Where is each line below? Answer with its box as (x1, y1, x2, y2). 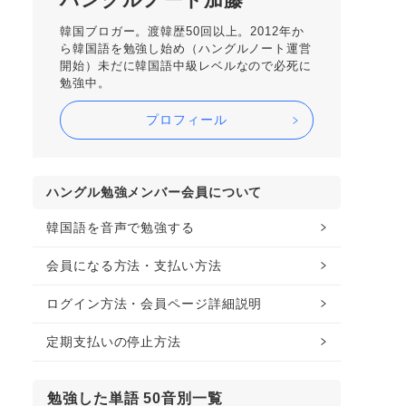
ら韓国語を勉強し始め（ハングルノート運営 (60, 42, 312, 55)
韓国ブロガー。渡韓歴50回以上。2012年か (60, 24, 304, 38)
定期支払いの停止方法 (46, 334, 181, 349)
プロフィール (146, 112, 227, 127)
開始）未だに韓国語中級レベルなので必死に (60, 59, 312, 72)
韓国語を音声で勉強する (46, 220, 195, 235)
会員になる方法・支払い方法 (46, 258, 222, 273)
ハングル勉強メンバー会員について (46, 185, 263, 199)
